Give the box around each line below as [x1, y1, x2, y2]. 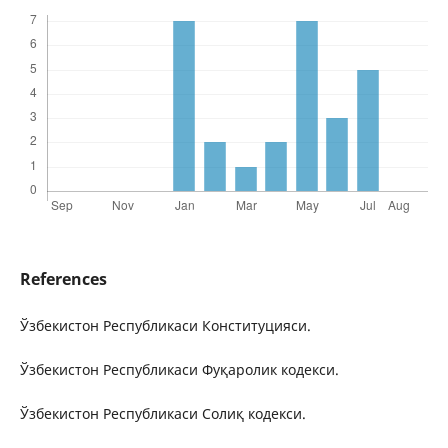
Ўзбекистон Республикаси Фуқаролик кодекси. [19, 360, 339, 380]
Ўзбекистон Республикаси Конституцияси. [19, 316, 311, 336]
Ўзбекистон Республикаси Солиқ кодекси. [19, 404, 306, 424]
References [19, 268, 107, 291]
